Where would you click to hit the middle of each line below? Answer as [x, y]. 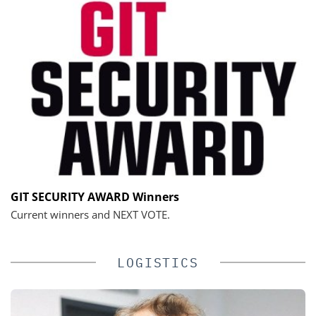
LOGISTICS [158, 262]
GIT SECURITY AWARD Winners [95, 196]
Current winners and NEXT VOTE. [90, 214]
